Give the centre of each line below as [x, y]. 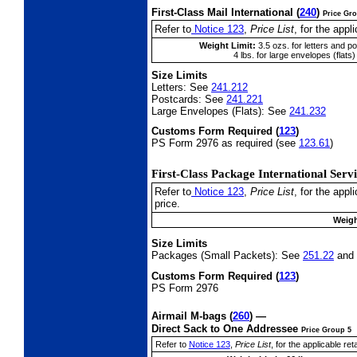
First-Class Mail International [224, 12]
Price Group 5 [326, 330]
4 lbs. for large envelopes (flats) [294, 55]
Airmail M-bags [190, 316]
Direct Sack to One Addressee [226, 328]
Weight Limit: [228, 45]
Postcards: [177, 99]
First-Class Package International [241, 174]
